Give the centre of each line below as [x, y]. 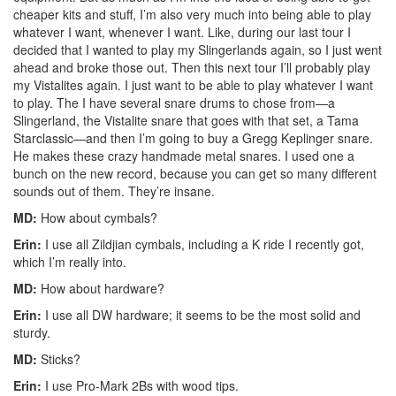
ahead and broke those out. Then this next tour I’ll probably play [192, 67]
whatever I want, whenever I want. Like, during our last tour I [182, 31]
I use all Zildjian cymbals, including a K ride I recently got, [203, 244]
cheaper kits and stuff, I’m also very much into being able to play [192, 14]
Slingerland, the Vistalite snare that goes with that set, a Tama [186, 120]
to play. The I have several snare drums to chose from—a [174, 102]
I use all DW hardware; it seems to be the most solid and [201, 314]
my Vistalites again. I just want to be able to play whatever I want [193, 84]
